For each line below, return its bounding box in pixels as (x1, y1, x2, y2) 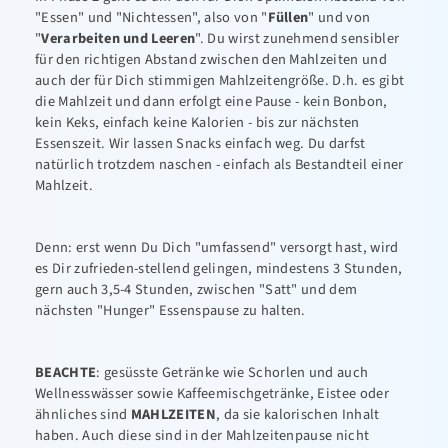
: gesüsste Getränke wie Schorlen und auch (96, 362, 369, 383)
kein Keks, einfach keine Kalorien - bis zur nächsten (35, 112, 360, 133)
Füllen (267, 7, 309, 28)
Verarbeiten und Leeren (41, 28, 196, 49)
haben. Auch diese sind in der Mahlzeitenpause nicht (35, 425, 370, 446)
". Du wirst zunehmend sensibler (195, 28, 400, 49)
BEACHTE (35, 362, 97, 383)
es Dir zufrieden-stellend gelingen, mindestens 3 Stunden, (35, 258, 403, 279)
